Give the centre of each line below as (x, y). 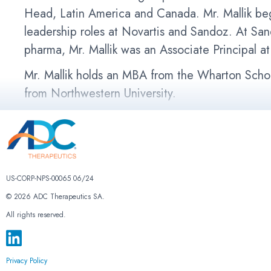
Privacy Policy (27, 261)
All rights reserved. (36, 215)
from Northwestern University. (100, 93)
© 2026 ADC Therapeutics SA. (55, 197)
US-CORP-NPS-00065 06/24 (50, 179)
